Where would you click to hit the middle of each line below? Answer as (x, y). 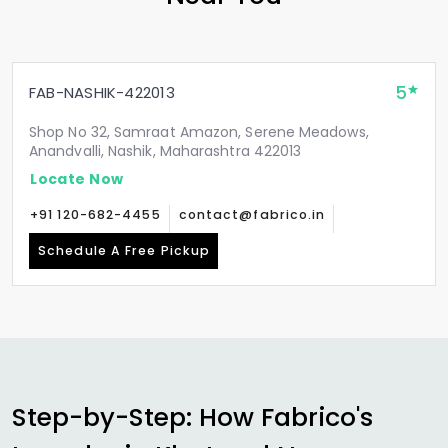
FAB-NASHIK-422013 (102, 92)
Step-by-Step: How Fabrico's (192, 417)
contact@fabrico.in (252, 214)
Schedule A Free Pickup (124, 250)
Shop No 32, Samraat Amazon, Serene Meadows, (199, 132)
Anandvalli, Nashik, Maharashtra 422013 (165, 151)
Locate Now (77, 178)
